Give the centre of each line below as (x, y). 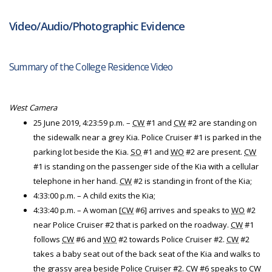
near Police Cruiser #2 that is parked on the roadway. (132, 225)
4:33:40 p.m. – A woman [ (77, 210)
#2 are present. (214, 152)
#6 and (89, 239)
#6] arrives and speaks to (182, 210)
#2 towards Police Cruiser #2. (172, 239)
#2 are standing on (221, 123)
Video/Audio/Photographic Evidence (97, 26)
